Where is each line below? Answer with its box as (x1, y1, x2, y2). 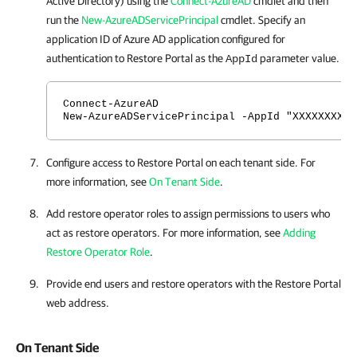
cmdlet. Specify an (218, 14, 305, 26)
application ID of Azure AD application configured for (46, 33, 285, 45)
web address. (46, 296, 109, 309)
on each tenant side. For (203, 156, 316, 169)
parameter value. (257, 52, 339, 65)
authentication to (46, 52, 127, 65)
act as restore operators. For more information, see (46, 226, 283, 239)
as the (193, 52, 226, 65)
